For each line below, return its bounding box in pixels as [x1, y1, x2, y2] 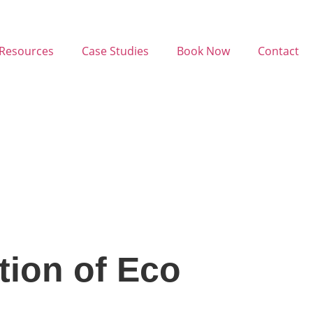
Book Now [177, 43, 230, 59]
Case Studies [82, 43, 149, 59]
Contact [258, 43, 299, 59]
